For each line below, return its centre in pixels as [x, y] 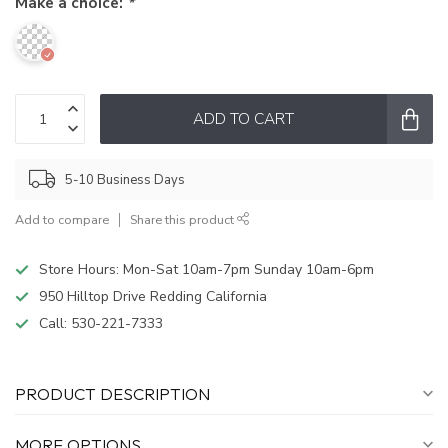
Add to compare [62, 220]
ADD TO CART [243, 119]
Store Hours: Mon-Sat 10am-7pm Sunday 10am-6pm [206, 270]
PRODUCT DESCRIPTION [112, 394]
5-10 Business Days [125, 179]
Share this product [183, 220]
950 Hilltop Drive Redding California [153, 297]
